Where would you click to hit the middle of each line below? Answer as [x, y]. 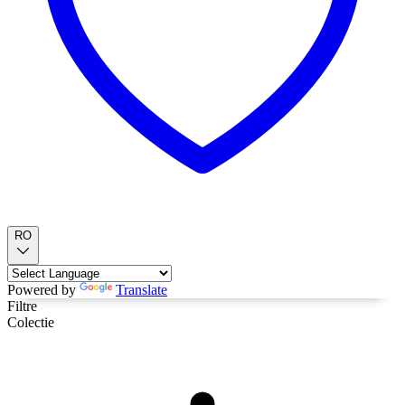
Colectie [31, 322]
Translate [141, 290]
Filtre [22, 306]
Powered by [43, 290]
